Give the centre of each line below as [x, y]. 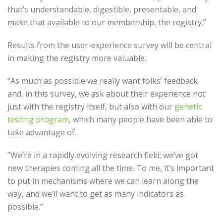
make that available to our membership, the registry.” [107, 22]
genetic [188, 107]
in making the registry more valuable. [77, 58]
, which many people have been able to [141, 119]
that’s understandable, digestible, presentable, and [102, 9]
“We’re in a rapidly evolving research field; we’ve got [103, 155]
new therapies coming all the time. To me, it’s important [111, 168]
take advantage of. [42, 132]
